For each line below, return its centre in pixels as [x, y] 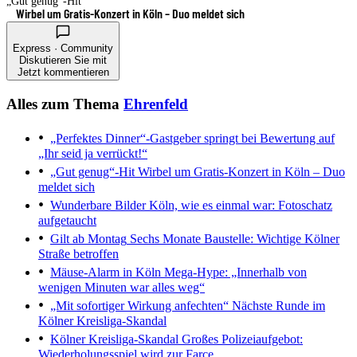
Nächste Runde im [277, 306]
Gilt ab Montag [88, 239]
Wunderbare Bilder [98, 206]
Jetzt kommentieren [63, 72]
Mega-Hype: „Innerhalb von [234, 273]
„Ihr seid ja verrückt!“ [93, 154]
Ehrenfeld [156, 104]
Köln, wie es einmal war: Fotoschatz [239, 206]
